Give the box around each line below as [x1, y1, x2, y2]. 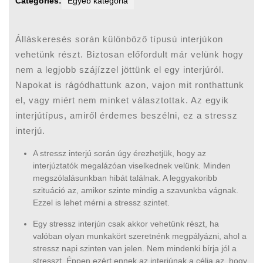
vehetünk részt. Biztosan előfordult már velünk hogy [15, 49, 244, 59]
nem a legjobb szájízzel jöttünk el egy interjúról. [15, 64, 225, 75]
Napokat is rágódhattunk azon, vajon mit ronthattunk [15, 79, 245, 90]
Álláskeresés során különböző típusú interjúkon [15, 33, 224, 44]
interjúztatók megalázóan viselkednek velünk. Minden [33, 160, 231, 170]
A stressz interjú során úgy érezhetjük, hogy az [33, 148, 207, 158]
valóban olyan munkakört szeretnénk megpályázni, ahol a [33, 231, 247, 241]
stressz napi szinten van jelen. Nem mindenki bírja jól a [33, 243, 237, 253]
